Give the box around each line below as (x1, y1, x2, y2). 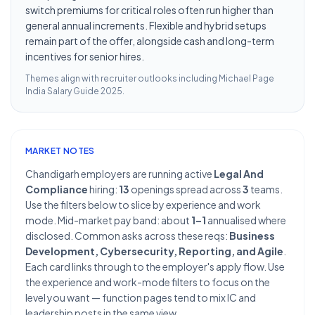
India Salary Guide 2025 (25, 86, 122, 96)
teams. (249, 183, 283, 195)
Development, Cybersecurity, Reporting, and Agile (25, 245, 283, 257)
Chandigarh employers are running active (25, 167, 214, 180)
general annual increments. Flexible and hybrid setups (25, 19, 266, 32)
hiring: (88, 183, 119, 195)
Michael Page (219, 73, 274, 84)
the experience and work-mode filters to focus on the (25, 276, 270, 288)
